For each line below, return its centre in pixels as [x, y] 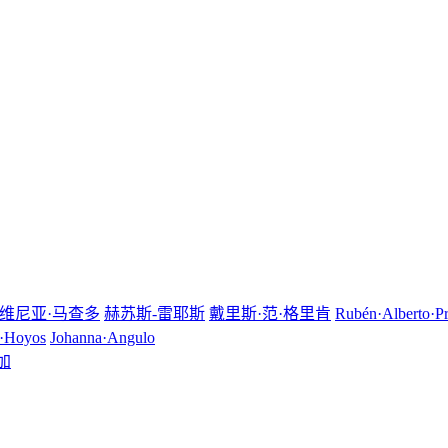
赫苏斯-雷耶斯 [154, 314]
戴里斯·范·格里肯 [270, 314]
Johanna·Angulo [102, 338]
